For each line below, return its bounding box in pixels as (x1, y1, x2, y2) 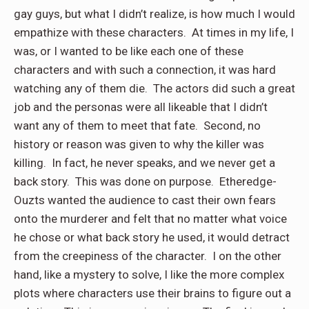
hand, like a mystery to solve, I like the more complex (14, 267, 284, 281)
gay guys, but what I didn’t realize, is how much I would (14, 6, 295, 21)
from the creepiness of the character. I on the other (14, 248, 281, 263)
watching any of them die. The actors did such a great (14, 81, 295, 95)
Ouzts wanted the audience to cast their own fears (14, 192, 276, 207)
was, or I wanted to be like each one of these (14, 43, 243, 58)
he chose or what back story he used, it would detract (14, 230, 290, 244)
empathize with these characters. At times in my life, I (14, 25, 294, 39)
